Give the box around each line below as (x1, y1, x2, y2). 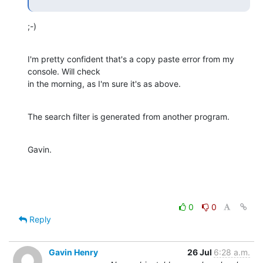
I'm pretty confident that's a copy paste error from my (28, 53, 234, 64)
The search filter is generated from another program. (28, 111, 230, 122)
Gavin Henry (49, 247, 98, 257)
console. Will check (28, 66, 100, 76)
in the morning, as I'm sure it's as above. (28, 78, 181, 89)
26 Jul (187, 247, 214, 257)
